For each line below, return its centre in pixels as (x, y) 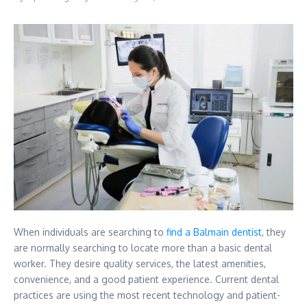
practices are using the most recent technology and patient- (147, 295)
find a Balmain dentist (214, 232)
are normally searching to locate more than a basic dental (143, 248)
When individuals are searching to (90, 232)
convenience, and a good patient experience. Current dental (146, 280)
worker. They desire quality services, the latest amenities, (140, 264)
